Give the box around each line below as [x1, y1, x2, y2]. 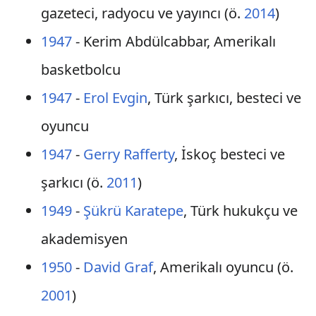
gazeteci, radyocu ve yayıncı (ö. [40, 4, 244, 23]
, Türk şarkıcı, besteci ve [147, 88, 301, 107]
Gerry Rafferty [83, 145, 174, 164]
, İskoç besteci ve [174, 145, 285, 164]
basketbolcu [40, 60, 121, 79]
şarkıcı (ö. [40, 173, 107, 192]
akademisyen [40, 229, 128, 248]
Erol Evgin [83, 88, 147, 107]
